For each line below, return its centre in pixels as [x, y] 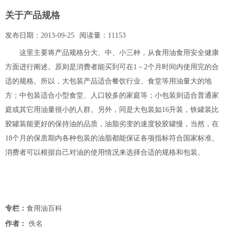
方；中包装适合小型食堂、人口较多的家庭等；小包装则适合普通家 [112, 95]
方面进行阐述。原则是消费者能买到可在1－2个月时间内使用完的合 [112, 67]
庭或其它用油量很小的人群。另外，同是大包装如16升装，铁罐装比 [112, 110]
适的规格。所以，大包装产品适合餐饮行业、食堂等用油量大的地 [108, 81]
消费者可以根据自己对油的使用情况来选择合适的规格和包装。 [105, 152]
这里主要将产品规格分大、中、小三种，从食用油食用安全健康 [112, 53]
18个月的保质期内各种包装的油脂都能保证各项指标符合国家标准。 [112, 138]
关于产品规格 [33, 15]
